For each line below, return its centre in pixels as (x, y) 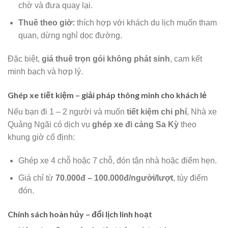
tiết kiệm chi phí (157, 111)
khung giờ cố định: (41, 137)
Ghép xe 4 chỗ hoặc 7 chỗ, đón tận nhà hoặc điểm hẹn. (117, 160)
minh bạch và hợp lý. (45, 72)
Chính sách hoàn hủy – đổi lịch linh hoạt (80, 214)
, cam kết (186, 59)
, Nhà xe (202, 111)
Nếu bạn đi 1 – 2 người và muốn (67, 111)
